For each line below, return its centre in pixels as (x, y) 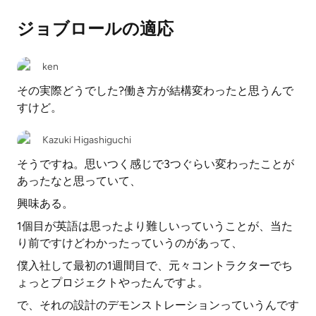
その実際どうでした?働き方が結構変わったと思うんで (155, 91)
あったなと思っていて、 (79, 181)
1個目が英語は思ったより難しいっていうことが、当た (155, 226)
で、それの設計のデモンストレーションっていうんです (158, 305)
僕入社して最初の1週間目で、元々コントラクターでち (155, 266)
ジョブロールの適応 (95, 29)
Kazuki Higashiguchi (87, 140)
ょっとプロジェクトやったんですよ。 (113, 282)
